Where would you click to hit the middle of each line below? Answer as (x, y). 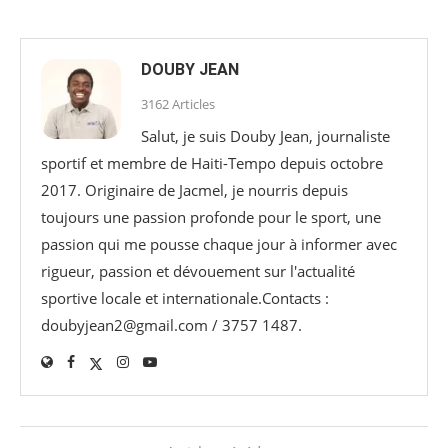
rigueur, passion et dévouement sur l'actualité (198, 270)
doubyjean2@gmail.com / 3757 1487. (171, 324)
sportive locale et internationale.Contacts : (185, 297)
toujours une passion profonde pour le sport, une (211, 216)
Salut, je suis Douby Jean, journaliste (265, 135)
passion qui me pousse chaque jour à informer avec (219, 243)
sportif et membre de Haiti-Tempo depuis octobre (212, 162)
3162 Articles (178, 103)
